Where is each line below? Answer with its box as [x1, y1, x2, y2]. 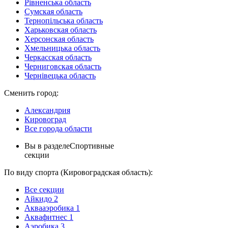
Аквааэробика [24, 204, 74, 212]
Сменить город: [4, 89, 59, 97]
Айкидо [24, 194, 52, 203]
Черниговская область [24, 62, 101, 71]
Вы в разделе [24, 141, 70, 150]
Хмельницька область [24, 44, 100, 52]
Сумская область [24, 7, 82, 16]
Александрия [24, 106, 70, 115]
